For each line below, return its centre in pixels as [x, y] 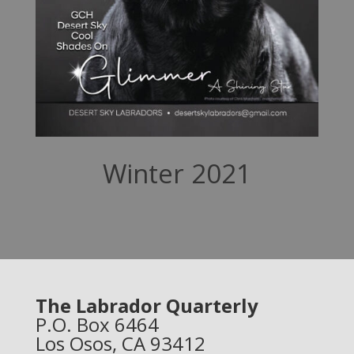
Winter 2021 [177, 173]
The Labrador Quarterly [147, 305]
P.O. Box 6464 [97, 324]
